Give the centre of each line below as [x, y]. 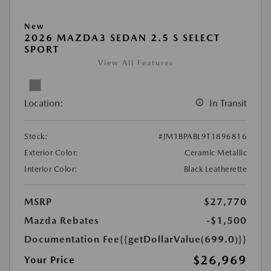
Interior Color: [51, 169]
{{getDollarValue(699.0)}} [183, 240]
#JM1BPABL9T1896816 [203, 137]
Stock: [36, 137]
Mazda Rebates [62, 221]
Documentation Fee [72, 240]
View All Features [135, 63]
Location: [44, 103]
